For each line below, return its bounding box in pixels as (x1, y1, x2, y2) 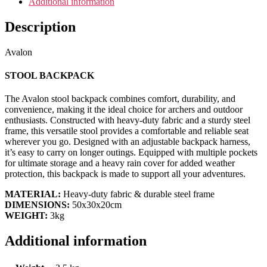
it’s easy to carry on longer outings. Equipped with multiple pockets (5, 147, 257, 158)
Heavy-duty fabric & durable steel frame (61, 189, 215, 200)
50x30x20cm (70, 200, 122, 210)
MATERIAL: (5, 189, 61, 200)
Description (5, 18, 76, 35)
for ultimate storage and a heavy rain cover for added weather (5, 158, 235, 169)
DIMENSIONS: (5, 200, 70, 210)
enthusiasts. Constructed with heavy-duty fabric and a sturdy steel (5, 115, 250, 126)
